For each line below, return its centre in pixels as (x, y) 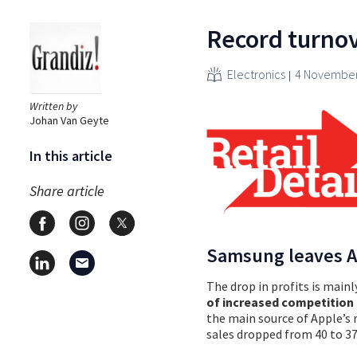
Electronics (256, 74)
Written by (53, 106)
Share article (67, 190)
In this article (71, 155)
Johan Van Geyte (69, 120)
